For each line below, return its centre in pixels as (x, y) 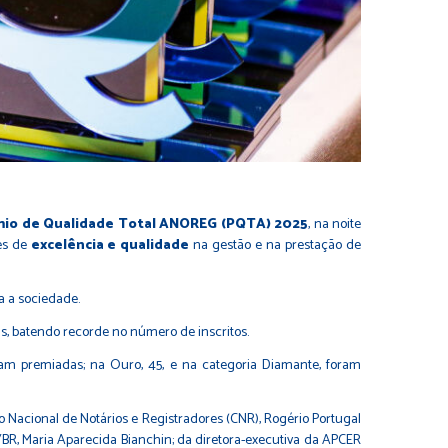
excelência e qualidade (110, 245)
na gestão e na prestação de (275, 245)
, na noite (335, 224)
